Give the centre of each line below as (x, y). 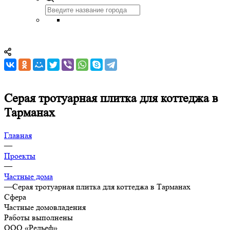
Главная (18, 135)
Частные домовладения (45, 207)
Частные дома (28, 176)
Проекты (20, 156)
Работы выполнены (39, 217)
